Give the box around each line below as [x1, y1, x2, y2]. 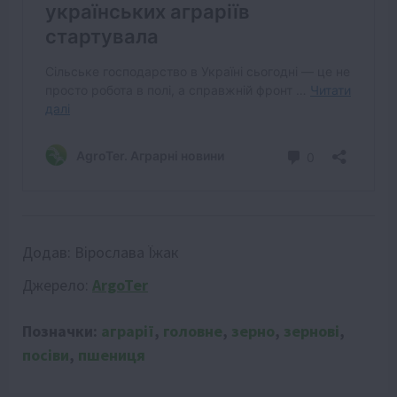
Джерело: [22, 275, 92, 296]
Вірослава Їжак [74, 242, 179, 263]
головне [163, 321, 222, 342]
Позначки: [22, 321, 101, 342]
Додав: [22, 242, 74, 263]
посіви [22, 345, 69, 366]
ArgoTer [92, 275, 148, 296]
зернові [284, 321, 339, 342]
